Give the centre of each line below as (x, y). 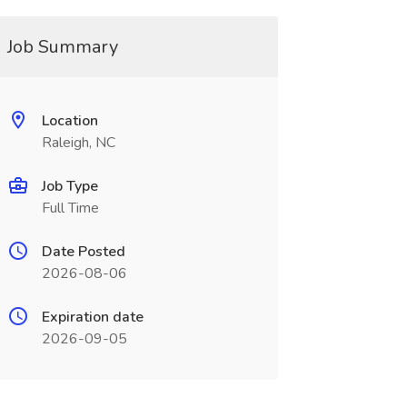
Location (69, 121)
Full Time (70, 208)
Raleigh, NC (78, 143)
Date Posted (83, 252)
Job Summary (62, 47)
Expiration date (92, 317)
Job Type (69, 186)
